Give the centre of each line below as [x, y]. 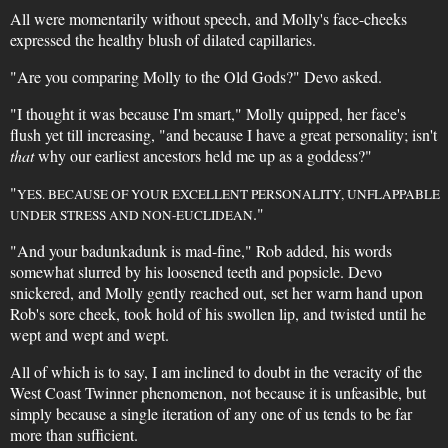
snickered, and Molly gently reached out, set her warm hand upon [216, 292]
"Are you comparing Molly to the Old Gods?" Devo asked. [195, 76]
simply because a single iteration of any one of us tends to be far [210, 413]
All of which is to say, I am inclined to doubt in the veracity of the [215, 371]
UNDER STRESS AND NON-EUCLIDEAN [131, 215]
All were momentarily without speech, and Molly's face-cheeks [208, 18]
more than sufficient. [73, 434]
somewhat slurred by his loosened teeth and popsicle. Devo [195, 271]
